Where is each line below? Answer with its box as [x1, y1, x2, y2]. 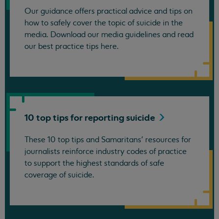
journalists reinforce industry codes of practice [24, 147, 187, 157]
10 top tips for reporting [24, 112, 126, 124]
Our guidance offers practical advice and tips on [24, 6, 193, 17]
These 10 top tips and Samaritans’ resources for [24, 135, 191, 145]
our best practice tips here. [24, 42, 119, 52]
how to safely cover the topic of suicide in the [24, 18, 183, 28]
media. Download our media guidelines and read [24, 30, 194, 40]
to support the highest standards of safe [24, 158, 164, 169]
